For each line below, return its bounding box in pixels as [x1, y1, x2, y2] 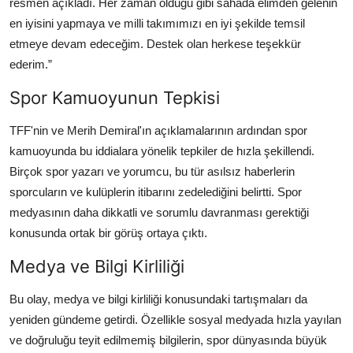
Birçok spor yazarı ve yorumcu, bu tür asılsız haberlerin [9, 164, 295, 178]
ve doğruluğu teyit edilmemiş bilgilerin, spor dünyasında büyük [9, 333, 327, 347]
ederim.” [9, 57, 52, 71]
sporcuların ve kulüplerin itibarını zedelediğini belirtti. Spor [9, 184, 302, 199]
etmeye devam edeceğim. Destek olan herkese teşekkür [9, 36, 301, 50]
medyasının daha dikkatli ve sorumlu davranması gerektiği [9, 205, 309, 219]
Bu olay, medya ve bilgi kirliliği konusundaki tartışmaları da [9, 292, 307, 306]
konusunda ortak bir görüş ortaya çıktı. [9, 225, 207, 240]
